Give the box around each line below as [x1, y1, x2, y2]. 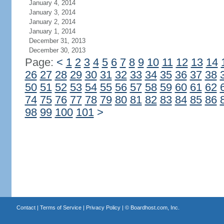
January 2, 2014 [28, 18, 75, 25]
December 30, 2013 [28, 46, 85, 54]
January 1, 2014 [28, 27, 75, 35]
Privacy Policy [85, 204, 120, 210]
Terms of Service [39, 204, 81, 210]
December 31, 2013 [28, 37, 85, 44]
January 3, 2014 [28, 8, 75, 16]
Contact [16, 204, 35, 210]
